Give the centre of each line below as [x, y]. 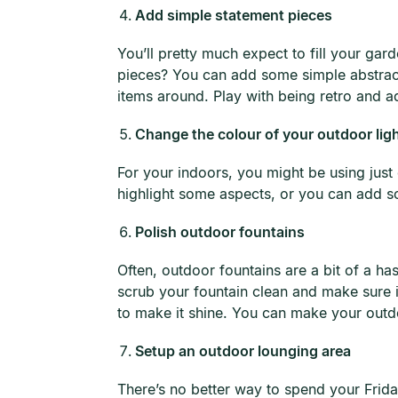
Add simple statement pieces [234, 15]
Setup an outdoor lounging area [243, 351]
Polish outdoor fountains [220, 232]
